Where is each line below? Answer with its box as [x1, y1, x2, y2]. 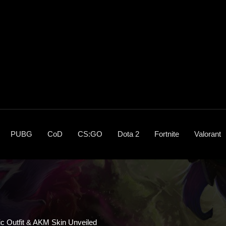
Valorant [194, 129, 221, 138]
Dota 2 [118, 129, 139, 138]
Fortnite [154, 129, 179, 138]
